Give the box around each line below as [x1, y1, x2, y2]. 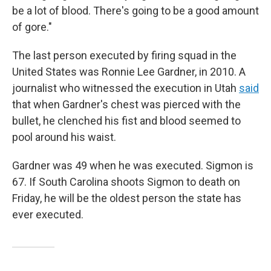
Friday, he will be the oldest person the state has [12, 192, 241, 204]
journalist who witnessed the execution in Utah [12, 82, 239, 94]
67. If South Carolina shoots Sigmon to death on [12, 175, 240, 188]
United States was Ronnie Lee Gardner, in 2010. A [12, 65, 246, 78]
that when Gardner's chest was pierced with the [12, 98, 241, 111]
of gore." [12, 21, 52, 33]
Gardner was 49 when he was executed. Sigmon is [12, 159, 253, 172]
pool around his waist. [12, 131, 116, 143]
